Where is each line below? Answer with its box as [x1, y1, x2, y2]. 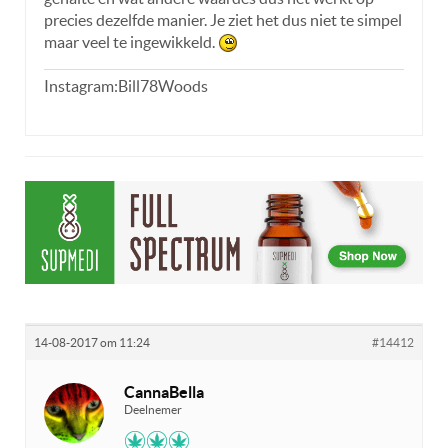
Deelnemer [124, 403, 182, 417]
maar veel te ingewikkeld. [44, 32, 218, 51]
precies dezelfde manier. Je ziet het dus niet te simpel [44, 10, 402, 29]
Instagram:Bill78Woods [44, 76, 208, 95]
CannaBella [124, 383, 204, 402]
